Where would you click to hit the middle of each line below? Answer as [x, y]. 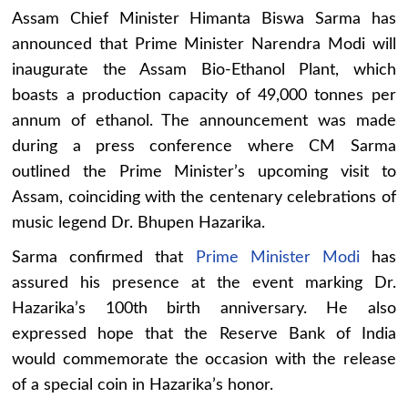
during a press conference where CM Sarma [204, 146]
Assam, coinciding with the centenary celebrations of [204, 197]
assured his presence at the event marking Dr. [204, 283]
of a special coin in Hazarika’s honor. [143, 385]
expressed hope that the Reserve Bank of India [204, 334]
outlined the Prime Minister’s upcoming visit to [204, 172]
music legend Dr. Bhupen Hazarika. [139, 223]
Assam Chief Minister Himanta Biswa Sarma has [204, 19]
